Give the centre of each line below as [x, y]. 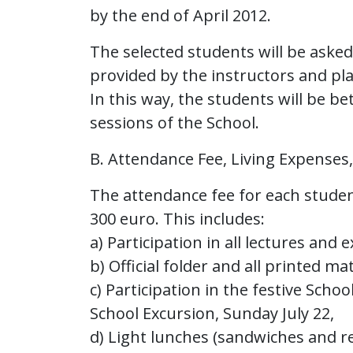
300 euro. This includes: [177, 219]
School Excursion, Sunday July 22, [212, 313]
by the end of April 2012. [180, 15]
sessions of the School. [175, 123]
